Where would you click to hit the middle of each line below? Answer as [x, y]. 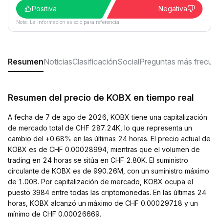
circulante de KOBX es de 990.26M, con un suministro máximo [109, 171]
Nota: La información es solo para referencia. [68, 22]
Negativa [173, 9]
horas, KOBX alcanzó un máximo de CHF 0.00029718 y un [103, 203]
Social [128, 62]
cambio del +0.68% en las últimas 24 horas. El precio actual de [109, 139]
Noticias [58, 62]
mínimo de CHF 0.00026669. [55, 214]
